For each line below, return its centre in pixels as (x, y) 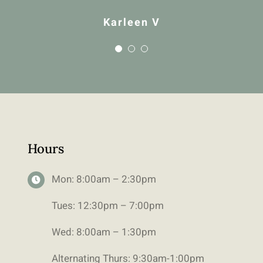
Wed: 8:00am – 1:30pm (104, 232)
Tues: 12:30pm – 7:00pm (108, 206)
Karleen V (131, 23)
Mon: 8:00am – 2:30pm (104, 180)
